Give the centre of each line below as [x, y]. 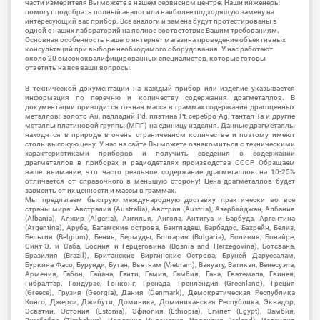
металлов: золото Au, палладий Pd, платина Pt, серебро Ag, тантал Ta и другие [160, 116]
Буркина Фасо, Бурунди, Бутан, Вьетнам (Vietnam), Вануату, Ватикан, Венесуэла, [160, 265]
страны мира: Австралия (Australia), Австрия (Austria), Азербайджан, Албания [160, 209]
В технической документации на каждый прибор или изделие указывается [160, 89]
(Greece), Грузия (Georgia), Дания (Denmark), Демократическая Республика [160, 293]
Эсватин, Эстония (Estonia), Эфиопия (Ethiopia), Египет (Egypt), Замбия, [160, 311]
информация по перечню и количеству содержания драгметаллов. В [160, 98]
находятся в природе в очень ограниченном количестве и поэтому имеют [160, 135]
